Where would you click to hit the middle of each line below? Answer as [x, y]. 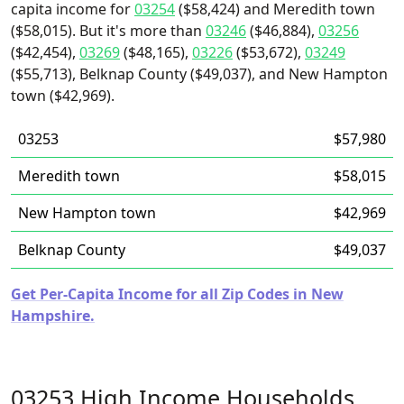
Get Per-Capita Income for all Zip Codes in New [177, 294]
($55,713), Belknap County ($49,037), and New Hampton [199, 74]
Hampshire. [53, 316]
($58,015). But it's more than [108, 31]
